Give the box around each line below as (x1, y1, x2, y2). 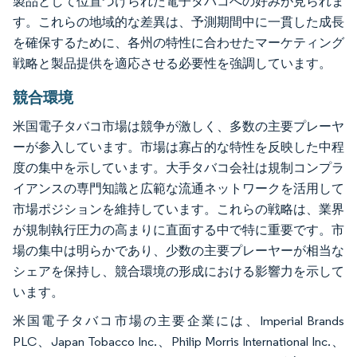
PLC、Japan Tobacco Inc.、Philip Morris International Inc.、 (13, 333, 344, 349)
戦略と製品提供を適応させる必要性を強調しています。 (13, 55, 331, 71)
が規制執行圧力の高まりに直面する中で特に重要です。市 (13, 222, 344, 237)
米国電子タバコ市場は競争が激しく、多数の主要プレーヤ (13, 118, 344, 134)
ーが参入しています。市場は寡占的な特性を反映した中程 (13, 139, 344, 155)
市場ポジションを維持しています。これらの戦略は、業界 (13, 201, 344, 217)
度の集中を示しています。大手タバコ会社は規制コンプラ (13, 159, 344, 175)
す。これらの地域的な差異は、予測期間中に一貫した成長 (13, 14, 344, 29)
